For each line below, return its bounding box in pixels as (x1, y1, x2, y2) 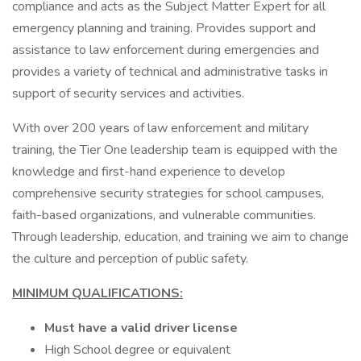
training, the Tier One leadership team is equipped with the (12, 141, 338, 159)
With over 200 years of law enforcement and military (12, 119, 309, 137)
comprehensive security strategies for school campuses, (12, 185, 324, 202)
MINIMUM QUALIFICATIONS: (12, 284, 183, 302)
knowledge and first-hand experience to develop (12, 163, 285, 180)
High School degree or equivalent (44, 341, 230, 359)
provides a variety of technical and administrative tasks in (12, 63, 328, 81)
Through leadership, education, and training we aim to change (12, 228, 349, 246)
